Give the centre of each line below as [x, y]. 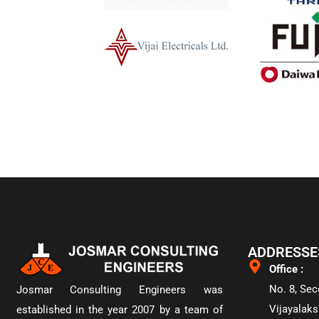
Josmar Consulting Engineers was [120, 289]
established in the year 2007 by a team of [120, 309]
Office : [287, 269]
